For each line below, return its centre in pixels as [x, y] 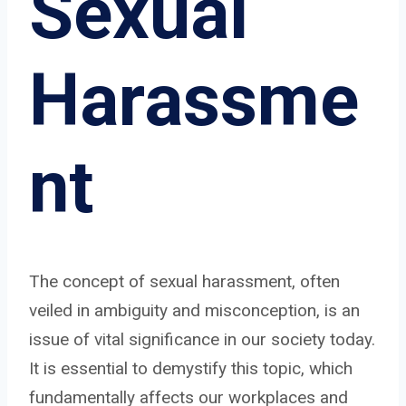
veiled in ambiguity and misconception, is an [194, 310]
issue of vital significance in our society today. [202, 339]
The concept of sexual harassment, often [184, 281]
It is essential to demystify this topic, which [191, 368]
